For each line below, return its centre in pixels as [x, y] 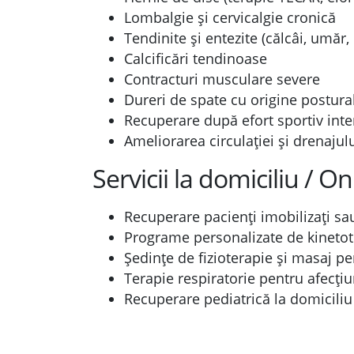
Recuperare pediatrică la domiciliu [238, 299]
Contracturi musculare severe [222, 79]
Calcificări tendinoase [196, 58]
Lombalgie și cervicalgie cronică [230, 17]
